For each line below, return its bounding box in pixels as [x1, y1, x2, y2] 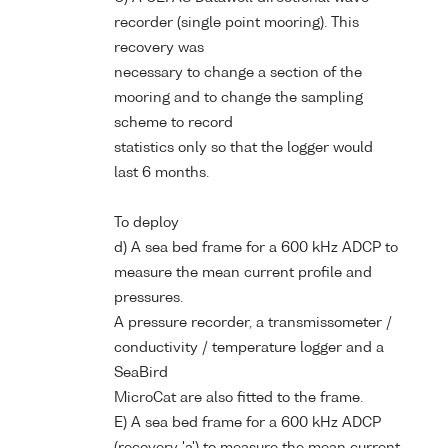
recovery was [114, 40, 204, 55]
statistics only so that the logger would [114, 140, 373, 155]
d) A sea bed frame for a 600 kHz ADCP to [114, 240, 398, 255]
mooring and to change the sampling [114, 90, 363, 105]
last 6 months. [114, 165, 209, 180]
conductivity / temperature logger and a [114, 340, 384, 355]
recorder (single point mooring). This [114, 15, 359, 30]
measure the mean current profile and [114, 265, 372, 280]
